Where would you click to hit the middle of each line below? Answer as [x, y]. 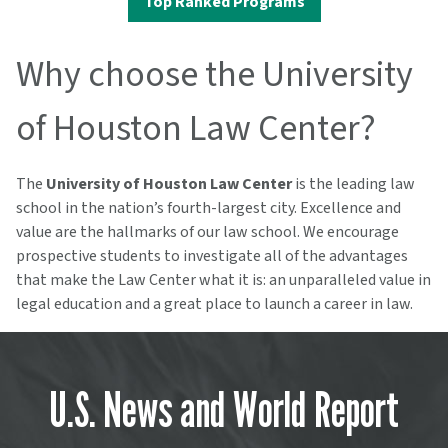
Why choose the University [214, 75]
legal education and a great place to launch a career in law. [214, 304]
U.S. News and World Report [224, 410]
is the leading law [355, 184]
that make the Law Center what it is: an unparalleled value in [223, 280]
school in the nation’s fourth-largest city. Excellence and [208, 208]
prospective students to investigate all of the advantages [212, 256]
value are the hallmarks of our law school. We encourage [207, 232]
